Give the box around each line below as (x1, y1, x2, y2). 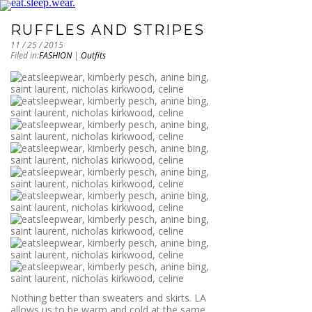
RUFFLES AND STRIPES (10, 22, 205, 38)
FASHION (39, 49, 72, 61)
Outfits (81, 49, 106, 61)
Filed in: (10, 49, 39, 61)
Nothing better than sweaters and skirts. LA (10, 290, 206, 304)
